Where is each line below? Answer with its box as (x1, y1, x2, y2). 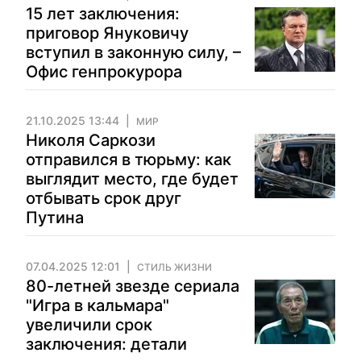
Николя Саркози (26, 131, 156, 150)
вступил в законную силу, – (26, 43, 241, 62)
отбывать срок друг (26, 189, 181, 208)
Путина (26, 208, 84, 227)
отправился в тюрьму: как (26, 150, 231, 169)
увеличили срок (26, 315, 152, 334)
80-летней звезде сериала (26, 276, 239, 296)
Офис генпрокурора (26, 62, 182, 81)
